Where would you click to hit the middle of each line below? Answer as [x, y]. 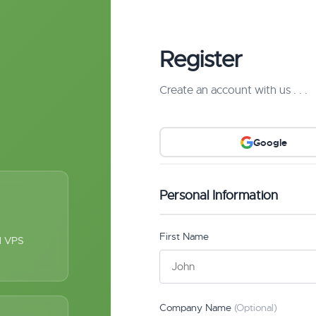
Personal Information [219, 195]
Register [201, 59]
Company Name [197, 308]
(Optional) [256, 308]
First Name [184, 236]
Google [270, 142]
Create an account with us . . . [234, 90]
